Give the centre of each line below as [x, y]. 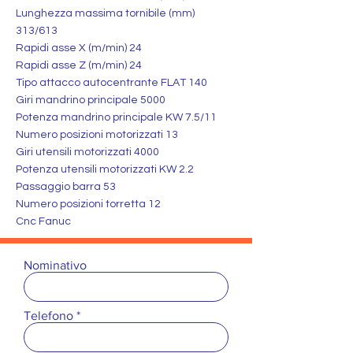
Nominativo [55, 265]
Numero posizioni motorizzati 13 [97, 135]
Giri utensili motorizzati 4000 [87, 152]
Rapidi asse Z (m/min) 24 [79, 65]
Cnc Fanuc [43, 221]
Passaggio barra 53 [66, 187]
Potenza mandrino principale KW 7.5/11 [116, 117]
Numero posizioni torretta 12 [88, 204]
